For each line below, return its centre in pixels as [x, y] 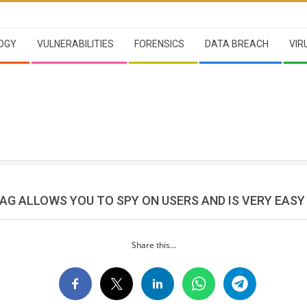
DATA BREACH [237, 44]
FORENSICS [159, 44]
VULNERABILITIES [75, 44]
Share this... [153, 245]
